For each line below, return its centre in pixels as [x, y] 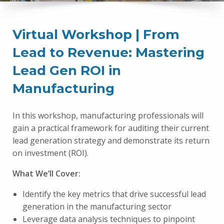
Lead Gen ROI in [67, 70]
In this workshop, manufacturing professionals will [108, 115]
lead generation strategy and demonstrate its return [111, 140]
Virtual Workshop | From [96, 34]
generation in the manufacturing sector [97, 206]
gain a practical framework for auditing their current [111, 128]
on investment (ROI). [50, 153]
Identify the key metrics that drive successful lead [114, 194]
